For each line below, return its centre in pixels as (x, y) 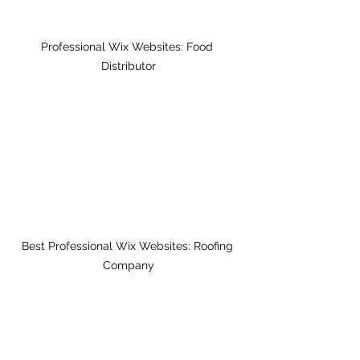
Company (129, 265)
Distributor (129, 66)
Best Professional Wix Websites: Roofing (129, 245)
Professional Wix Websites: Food (129, 47)
